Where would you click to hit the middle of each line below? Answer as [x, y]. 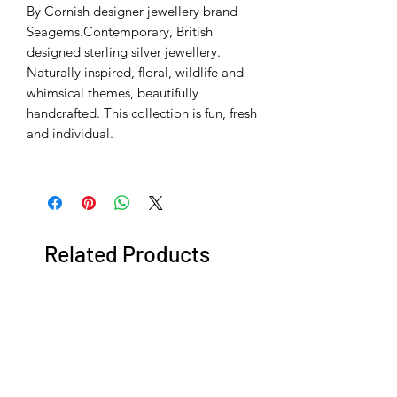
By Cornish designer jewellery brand [132, 12]
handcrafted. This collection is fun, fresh [142, 113]
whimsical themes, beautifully [113, 93]
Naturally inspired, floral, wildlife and [135, 73]
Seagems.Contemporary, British [120, 32]
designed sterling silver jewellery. [124, 52]
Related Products [127, 254]
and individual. [70, 134]
